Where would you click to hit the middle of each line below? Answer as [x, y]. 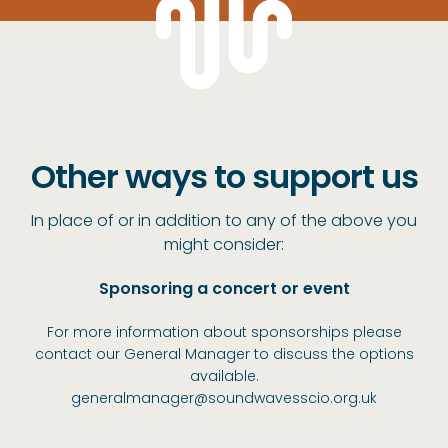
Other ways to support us [224, 176]
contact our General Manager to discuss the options [224, 353]
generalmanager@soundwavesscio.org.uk [224, 397]
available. [224, 375]
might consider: [224, 244]
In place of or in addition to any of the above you [224, 220]
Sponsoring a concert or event [224, 288]
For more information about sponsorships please [224, 331]
